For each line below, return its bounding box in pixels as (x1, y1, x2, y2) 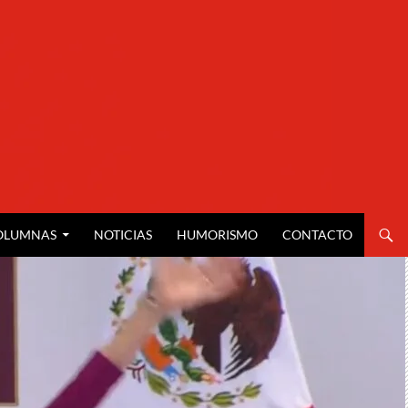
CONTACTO (282, 227, 352, 242)
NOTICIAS (94, 227, 152, 242)
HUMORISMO (177, 227, 258, 242)
